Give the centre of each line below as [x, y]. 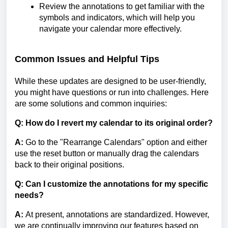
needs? [29, 195]
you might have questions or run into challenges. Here [112, 92]
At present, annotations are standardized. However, [116, 214]
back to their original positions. [69, 164]
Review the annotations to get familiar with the [122, 7]
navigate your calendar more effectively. [110, 29]
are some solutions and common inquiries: [91, 103]
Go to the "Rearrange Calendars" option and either [115, 142]
